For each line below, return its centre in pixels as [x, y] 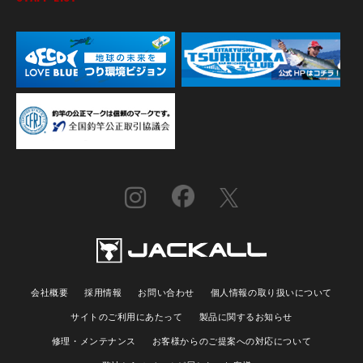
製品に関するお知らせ [246, 316]
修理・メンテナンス [94, 340]
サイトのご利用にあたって [126, 316]
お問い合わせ [166, 292]
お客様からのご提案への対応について [232, 340]
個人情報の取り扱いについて [271, 292]
